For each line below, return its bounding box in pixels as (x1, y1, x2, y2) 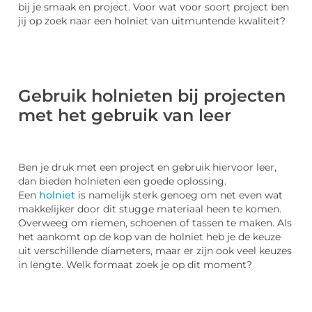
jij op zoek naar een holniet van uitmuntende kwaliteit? (18, 15, 286, 27)
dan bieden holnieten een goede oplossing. (18, 175, 226, 187)
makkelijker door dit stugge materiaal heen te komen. (18, 203, 281, 214)
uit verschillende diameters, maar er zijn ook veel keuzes (18, 244, 292, 256)
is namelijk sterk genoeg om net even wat (75, 189, 283, 201)
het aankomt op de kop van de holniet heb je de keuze (18, 231, 281, 242)
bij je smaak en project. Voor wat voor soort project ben (18, 1, 289, 13)
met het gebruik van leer (18, 104, 231, 125)
